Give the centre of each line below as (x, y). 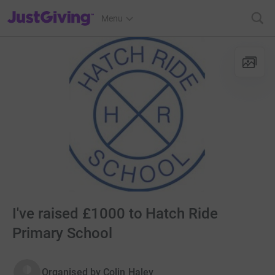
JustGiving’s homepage (51, 10)
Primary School (62, 233)
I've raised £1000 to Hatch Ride (115, 214)
